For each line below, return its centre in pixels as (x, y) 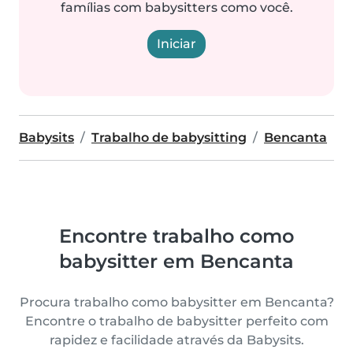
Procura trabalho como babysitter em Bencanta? (176, 302)
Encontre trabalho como (176, 236)
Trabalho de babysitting (169, 137)
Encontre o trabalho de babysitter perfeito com (176, 321)
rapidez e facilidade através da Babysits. (176, 340)
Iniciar (176, 44)
